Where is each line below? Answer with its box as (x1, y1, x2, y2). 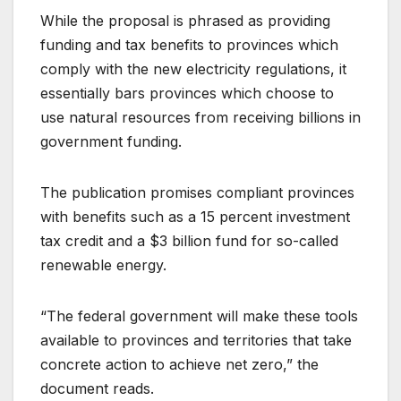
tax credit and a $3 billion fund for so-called (40, 232, 338, 251)
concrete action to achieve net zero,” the (40, 355, 319, 374)
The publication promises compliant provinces (40, 183, 354, 202)
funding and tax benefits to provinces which (40, 36, 338, 55)
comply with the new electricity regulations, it (40, 60, 346, 79)
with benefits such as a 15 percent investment (40, 208, 350, 226)
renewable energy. (40, 256, 171, 275)
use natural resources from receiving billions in (40, 108, 361, 127)
